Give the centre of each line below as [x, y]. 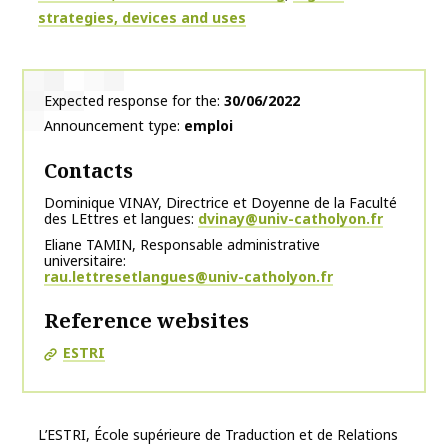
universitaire [83, 260]
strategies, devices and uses [142, 17]
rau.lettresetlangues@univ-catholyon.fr [188, 276]
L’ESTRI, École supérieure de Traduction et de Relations [218, 434]
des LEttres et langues [117, 218]
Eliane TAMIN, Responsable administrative [182, 244]
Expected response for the [130, 100]
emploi [208, 125]
